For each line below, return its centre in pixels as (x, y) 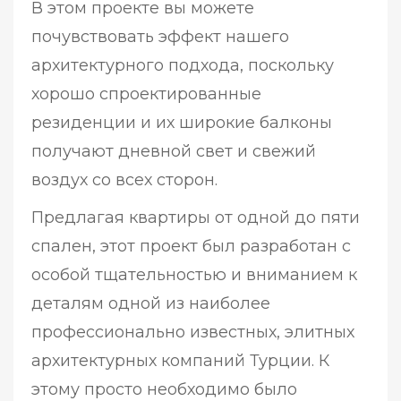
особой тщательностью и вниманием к (194, 275)
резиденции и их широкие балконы (182, 123)
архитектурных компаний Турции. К (180, 361)
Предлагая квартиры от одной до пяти (196, 218)
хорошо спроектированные (146, 94)
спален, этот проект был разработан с (191, 247)
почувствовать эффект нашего (160, 37)
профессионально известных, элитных (193, 333)
